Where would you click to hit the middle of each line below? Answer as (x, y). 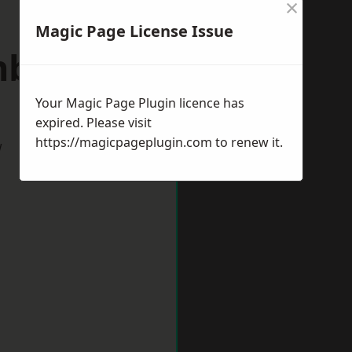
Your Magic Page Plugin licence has (140, 103)
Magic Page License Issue (134, 31)
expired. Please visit (93, 123)
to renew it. (247, 142)
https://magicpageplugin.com (124, 142)
